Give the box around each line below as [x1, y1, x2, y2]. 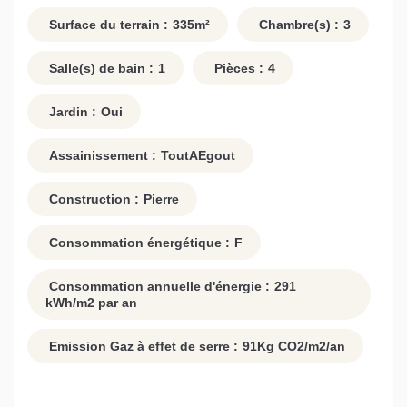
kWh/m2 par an [45, 295, 137, 311]
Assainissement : [45, 148, 156, 164]
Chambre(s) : [255, 17, 339, 33]
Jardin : [45, 104, 96, 120]
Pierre [144, 192, 179, 207]
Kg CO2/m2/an [257, 339, 345, 354]
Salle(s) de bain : [45, 61, 154, 76]
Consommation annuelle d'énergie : [45, 279, 270, 294]
